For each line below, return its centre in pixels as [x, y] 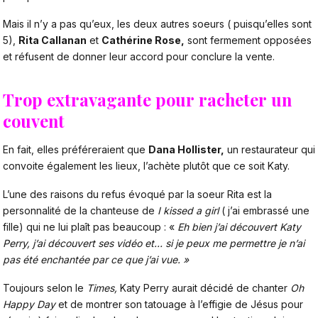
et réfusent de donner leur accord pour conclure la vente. [139, 57]
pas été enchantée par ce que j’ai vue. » [96, 259]
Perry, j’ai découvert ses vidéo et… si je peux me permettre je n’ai [154, 243]
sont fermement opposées [248, 40]
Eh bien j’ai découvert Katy [239, 226]
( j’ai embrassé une [264, 210]
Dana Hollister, [186, 149]
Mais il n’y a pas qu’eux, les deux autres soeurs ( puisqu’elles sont [157, 24]
